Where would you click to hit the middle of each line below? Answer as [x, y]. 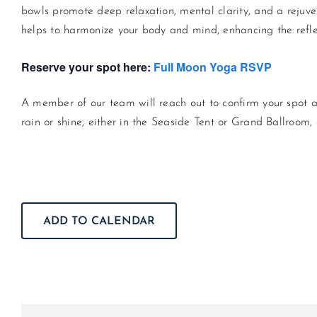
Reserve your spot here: [87, 67]
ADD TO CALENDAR [99, 221]
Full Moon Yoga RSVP [213, 67]
